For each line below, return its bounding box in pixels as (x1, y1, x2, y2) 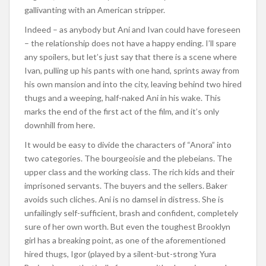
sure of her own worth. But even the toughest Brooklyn (24, 221, 230, 232)
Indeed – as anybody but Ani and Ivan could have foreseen (24, 24, 240, 34)
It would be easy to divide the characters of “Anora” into (24, 139, 232, 150)
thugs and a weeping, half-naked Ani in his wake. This (24, 92, 221, 103)
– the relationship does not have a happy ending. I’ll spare (24, 37, 236, 48)
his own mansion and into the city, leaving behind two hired (24, 78, 242, 89)
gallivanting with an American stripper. (24, 4, 167, 15)
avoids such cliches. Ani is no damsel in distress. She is (24, 194, 224, 204)
